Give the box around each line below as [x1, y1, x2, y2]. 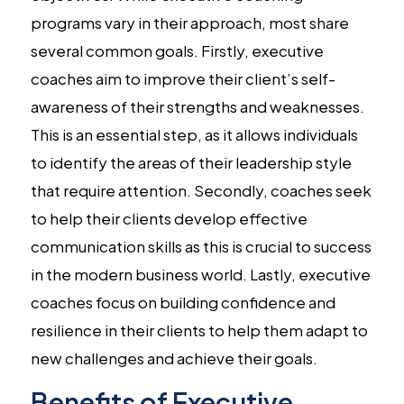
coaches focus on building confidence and [30, 291, 335, 312]
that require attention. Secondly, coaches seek [30, 179, 372, 200]
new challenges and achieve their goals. [30, 347, 317, 368]
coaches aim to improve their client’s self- [30, 68, 335, 88]
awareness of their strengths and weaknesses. [30, 96, 364, 116]
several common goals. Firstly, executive [30, 40, 324, 60]
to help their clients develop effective [30, 207, 308, 228]
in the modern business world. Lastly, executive [30, 263, 371, 284]
